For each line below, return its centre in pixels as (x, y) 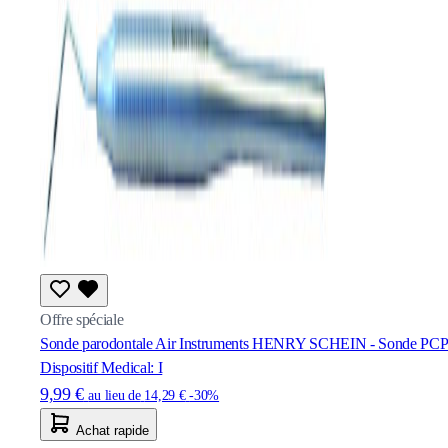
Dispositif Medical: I (101, 367)
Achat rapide (112, 430)
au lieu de (114, 395)
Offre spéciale (82, 319)
